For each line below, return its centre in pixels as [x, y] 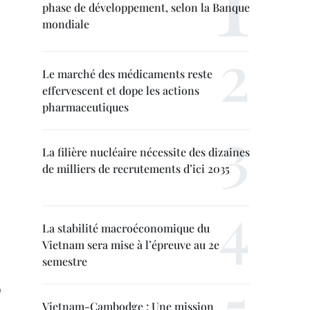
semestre [65, 261]
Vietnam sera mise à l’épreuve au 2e [131, 245]
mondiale [66, 24]
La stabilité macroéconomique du [126, 228]
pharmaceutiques [85, 107]
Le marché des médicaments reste [127, 74]
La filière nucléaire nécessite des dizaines [146, 152]
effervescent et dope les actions [121, 90]
